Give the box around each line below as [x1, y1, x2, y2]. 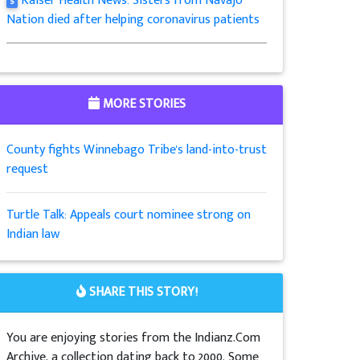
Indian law [6, 223, 60, 245]
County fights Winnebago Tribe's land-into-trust [6, 139, 268, 161]
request [6, 158, 49, 180]
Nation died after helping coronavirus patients [6, 9, 260, 31]
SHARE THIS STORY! [85, 281, 198, 303]
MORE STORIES [99, 93, 186, 115]
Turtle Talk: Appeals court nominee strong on [6, 204, 252, 226]
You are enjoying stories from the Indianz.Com [6, 327, 261, 349]
